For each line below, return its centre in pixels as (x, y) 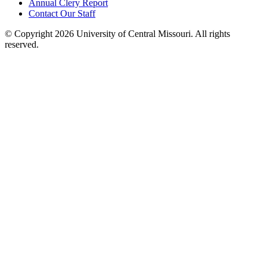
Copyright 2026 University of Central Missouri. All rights (121, 33)
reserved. (22, 44)
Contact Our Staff (62, 13)
